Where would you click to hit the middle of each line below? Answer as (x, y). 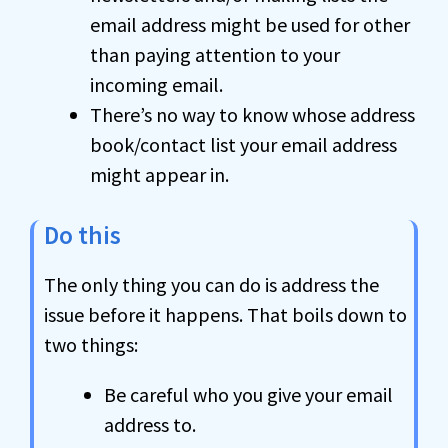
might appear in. (159, 174)
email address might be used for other (250, 24)
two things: (91, 344)
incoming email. (156, 84)
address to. (150, 424)
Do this (82, 235)
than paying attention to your (215, 54)
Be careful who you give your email (248, 394)
